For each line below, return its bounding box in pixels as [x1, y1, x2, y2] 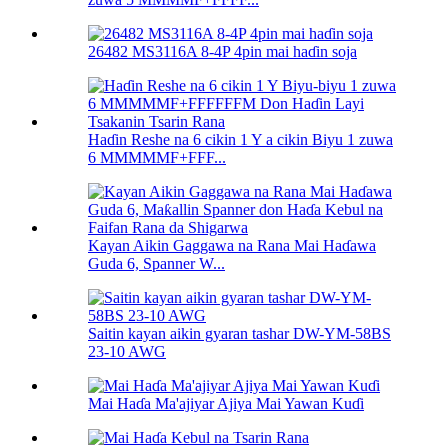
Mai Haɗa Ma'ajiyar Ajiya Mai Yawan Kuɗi [88, 395, 364, 413]
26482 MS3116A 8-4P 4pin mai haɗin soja [88, 43, 357, 61]
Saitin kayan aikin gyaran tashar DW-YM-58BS [88, 325, 391, 343]
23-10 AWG [88, 343, 166, 361]
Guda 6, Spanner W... [88, 255, 225, 273]
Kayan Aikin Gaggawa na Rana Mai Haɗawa [88, 237, 376, 255]
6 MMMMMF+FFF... [88, 149, 226, 167]
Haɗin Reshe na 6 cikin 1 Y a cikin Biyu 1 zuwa [88, 131, 393, 149]
